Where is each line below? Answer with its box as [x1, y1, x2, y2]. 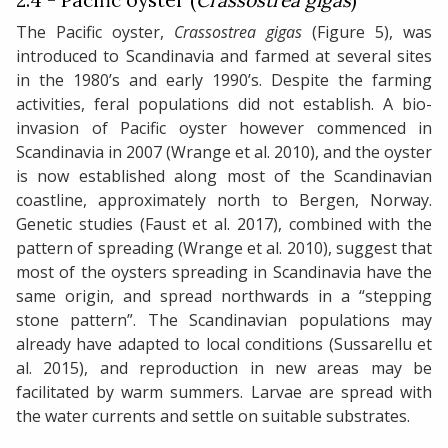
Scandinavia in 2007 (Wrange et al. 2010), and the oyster [16, 141, 432, 164]
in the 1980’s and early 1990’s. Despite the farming [16, 69, 432, 92]
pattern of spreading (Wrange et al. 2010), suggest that [16, 237, 432, 260]
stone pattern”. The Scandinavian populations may [16, 309, 432, 332]
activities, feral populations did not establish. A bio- [16, 93, 432, 116]
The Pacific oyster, [16, 21, 174, 44]
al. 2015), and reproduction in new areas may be [16, 357, 432, 380]
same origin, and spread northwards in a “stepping [16, 285, 432, 308]
